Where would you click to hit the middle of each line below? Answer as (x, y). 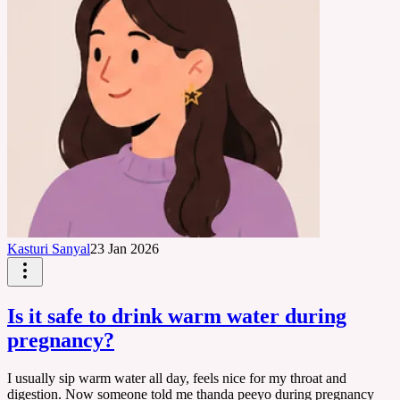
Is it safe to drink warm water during (177, 317)
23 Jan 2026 (125, 249)
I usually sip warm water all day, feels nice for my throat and (177, 379)
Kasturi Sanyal (49, 249)
